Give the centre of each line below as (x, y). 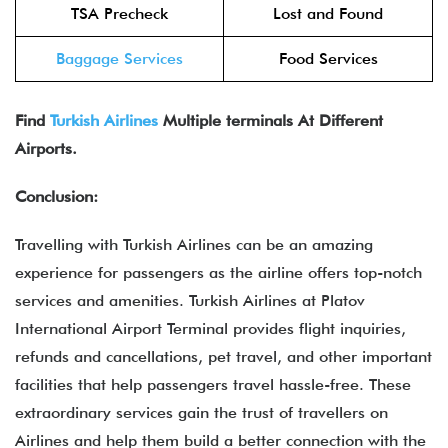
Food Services (328, 58)
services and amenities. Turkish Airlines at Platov (190, 300)
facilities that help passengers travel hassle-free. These (213, 384)
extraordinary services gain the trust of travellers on (201, 412)
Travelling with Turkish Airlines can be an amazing (194, 244)
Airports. (46, 148)
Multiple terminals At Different (270, 120)
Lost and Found (328, 13)
